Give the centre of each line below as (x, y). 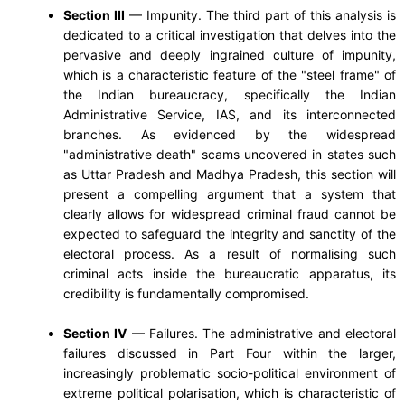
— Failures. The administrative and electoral (262, 333)
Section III (94, 14)
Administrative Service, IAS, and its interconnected (230, 114)
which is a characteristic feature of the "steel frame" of (230, 74)
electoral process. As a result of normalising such (230, 253)
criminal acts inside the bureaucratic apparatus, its (230, 273)
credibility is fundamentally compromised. (186, 293)
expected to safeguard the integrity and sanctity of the (230, 233)
